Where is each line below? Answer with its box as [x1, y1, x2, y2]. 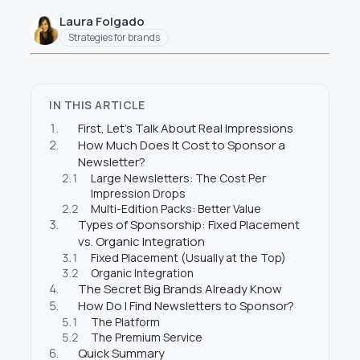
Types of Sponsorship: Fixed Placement [78, 215, 300, 233]
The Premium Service [91, 329, 202, 345]
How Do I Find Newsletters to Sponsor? [78, 297, 294, 314]
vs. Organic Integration [78, 232, 205, 250]
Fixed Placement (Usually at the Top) [91, 249, 286, 265]
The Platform [91, 313, 160, 329]
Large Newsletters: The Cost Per [91, 170, 266, 186]
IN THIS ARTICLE [49, 96, 145, 112]
